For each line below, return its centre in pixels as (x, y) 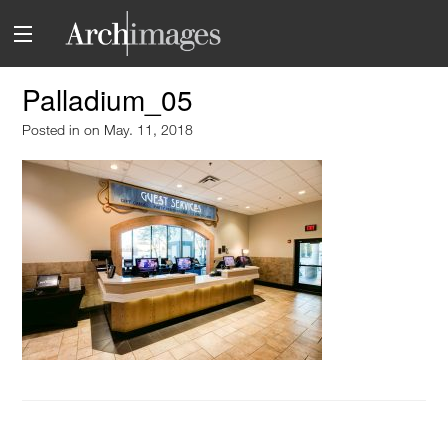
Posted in (53, 130)
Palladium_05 (108, 99)
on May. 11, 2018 (139, 130)
